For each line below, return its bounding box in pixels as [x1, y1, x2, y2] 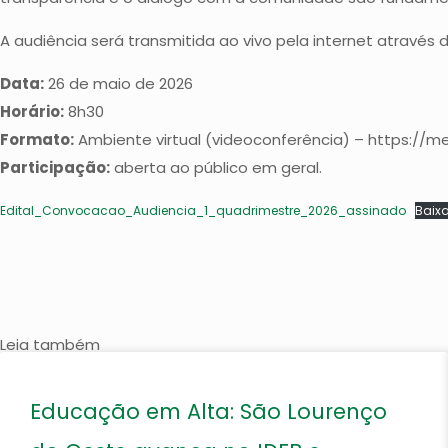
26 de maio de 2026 [44, 73, 193, 94]
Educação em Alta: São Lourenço [30, 397, 387, 426]
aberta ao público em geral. [110, 157, 322, 178]
